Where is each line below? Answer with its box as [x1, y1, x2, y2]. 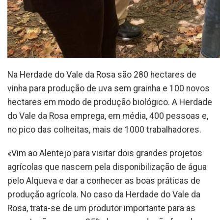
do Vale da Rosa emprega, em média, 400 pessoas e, [7, 111, 208, 121]
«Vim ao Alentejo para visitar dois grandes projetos [7, 148, 202, 158]
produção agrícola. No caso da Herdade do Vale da [7, 190, 200, 199]
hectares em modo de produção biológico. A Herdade [7, 97, 212, 107]
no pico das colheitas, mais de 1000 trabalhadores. [7, 125, 201, 135]
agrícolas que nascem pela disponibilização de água [7, 162, 207, 172]
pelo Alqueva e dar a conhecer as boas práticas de [7, 176, 200, 186]
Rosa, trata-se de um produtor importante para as [7, 203, 195, 213]
